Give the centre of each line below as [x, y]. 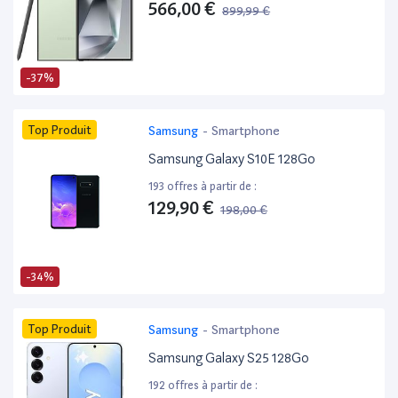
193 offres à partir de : [203, 187]
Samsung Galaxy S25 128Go [229, 358]
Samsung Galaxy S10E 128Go [232, 159]
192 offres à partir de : [203, 386]
